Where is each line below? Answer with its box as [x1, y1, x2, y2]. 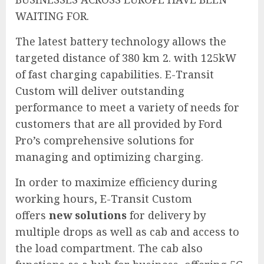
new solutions [49, 208, 127, 223]
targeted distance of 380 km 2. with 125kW [15, 51, 236, 65]
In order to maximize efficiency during [15, 175, 217, 190]
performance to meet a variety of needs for [15, 100, 239, 115]
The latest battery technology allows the [15, 34, 226, 49]
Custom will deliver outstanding [15, 84, 184, 98]
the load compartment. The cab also [15, 241, 203, 256]
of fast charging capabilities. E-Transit [15, 67, 214, 82]
